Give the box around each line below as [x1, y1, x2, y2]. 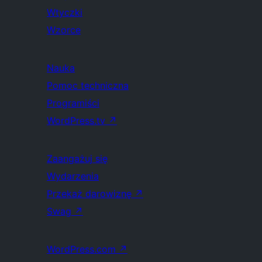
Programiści [47, 97, 99, 109]
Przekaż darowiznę [47, 188, 135, 199]
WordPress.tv [47, 115, 108, 126]
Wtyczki [47, 6, 82, 18]
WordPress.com [47, 243, 119, 255]
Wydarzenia [47, 170, 99, 182]
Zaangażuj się [47, 153, 108, 164]
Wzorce [47, 24, 81, 36]
